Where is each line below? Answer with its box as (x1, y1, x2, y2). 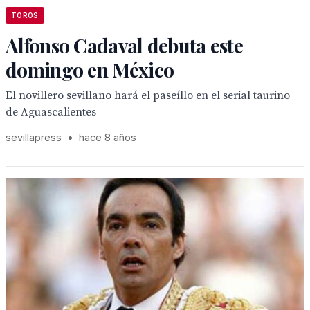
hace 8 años (79, 131, 136, 143)
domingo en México (6, 57, 174, 82)
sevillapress (6, 131, 62, 143)
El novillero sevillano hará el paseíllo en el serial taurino (6, 89, 290, 102)
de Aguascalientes (6, 105, 96, 119)
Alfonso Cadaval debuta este (6, 33, 244, 58)
